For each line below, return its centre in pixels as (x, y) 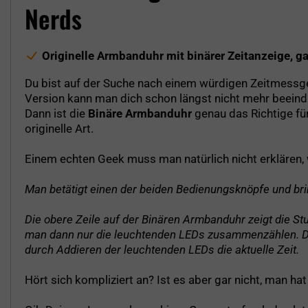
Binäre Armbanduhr (140, 113)
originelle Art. (59, 128)
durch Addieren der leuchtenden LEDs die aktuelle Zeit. (162, 249)
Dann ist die (56, 113)
